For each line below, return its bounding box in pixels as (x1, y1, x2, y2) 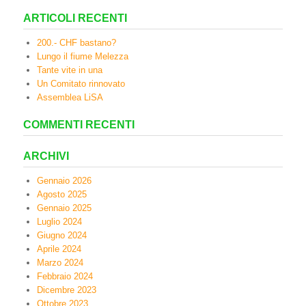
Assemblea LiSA (37, 92, 103, 102)
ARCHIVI (23, 150, 69, 162)
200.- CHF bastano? (37, 38, 116, 48)
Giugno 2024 (37, 230, 87, 240)
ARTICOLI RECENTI (23, 12, 127, 24)
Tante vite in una (37, 65, 102, 75)
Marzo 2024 (37, 258, 83, 268)
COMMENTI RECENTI (23, 119, 135, 130)
